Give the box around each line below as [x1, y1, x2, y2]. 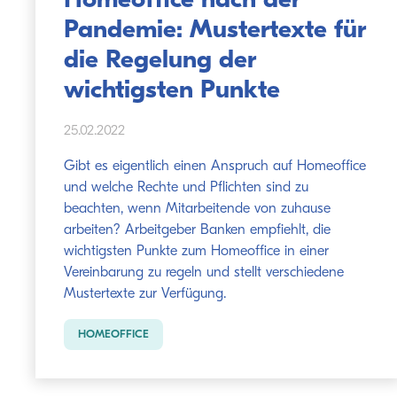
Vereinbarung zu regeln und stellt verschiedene [64, 266, 344, 280]
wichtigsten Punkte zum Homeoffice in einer [64, 245, 329, 259]
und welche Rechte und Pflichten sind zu [64, 181, 308, 195]
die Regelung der [64, 48, 256, 74]
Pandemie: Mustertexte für [64, 18, 366, 43]
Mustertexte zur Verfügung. [64, 287, 226, 301]
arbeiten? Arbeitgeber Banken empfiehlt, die [64, 223, 331, 237]
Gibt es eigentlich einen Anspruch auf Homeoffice [64, 160, 366, 174]
